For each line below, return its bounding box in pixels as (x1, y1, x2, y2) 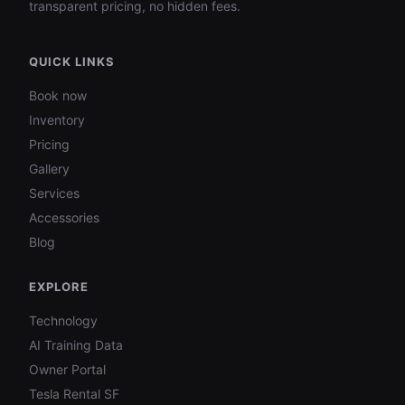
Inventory (29, 112, 85, 127)
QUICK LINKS (29, 54, 116, 69)
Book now (29, 88, 87, 103)
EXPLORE (29, 279, 89, 294)
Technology (29, 313, 98, 328)
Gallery (29, 161, 70, 176)
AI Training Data (29, 337, 123, 353)
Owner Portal (29, 362, 106, 377)
